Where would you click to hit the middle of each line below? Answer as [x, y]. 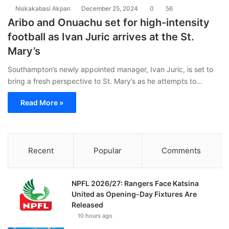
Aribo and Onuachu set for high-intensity [109, 22]
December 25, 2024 [110, 8]
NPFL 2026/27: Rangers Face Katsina [135, 183]
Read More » [42, 102]
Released [87, 204]
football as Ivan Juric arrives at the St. [101, 37]
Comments [181, 150]
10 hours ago [95, 215]
